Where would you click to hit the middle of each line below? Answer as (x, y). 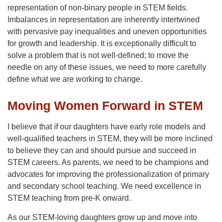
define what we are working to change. (75, 79)
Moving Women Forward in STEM (105, 106)
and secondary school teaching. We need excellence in (104, 186)
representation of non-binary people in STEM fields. (98, 8)
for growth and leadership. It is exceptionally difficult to (102, 44)
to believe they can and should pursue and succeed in (102, 151)
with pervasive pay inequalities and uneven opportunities (107, 32)
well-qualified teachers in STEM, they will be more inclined (110, 139)
